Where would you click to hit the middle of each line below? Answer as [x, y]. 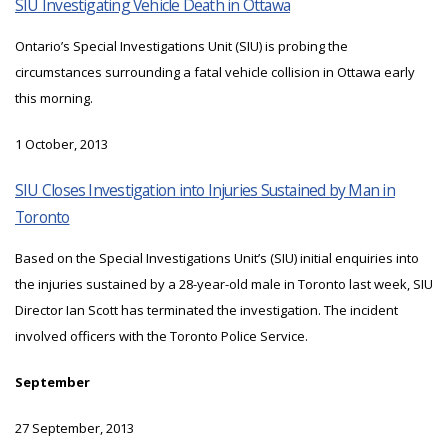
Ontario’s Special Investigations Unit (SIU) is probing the [181, 46]
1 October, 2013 [61, 144]
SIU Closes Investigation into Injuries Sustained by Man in [205, 190]
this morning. [54, 98]
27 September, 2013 [74, 428]
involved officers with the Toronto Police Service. [161, 336]
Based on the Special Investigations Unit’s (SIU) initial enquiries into [217, 258]
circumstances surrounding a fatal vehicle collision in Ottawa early [215, 72]
